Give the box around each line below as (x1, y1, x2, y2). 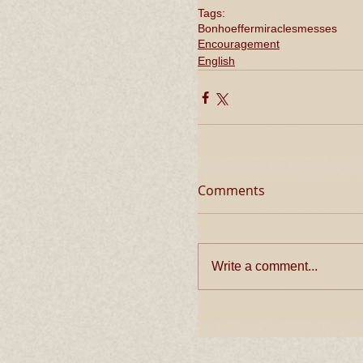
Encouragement (198, 37, 280, 50)
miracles (254, 22, 297, 35)
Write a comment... (211, 259, 318, 273)
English (198, 54, 235, 67)
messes (297, 22, 337, 35)
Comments (198, 181, 265, 199)
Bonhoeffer (198, 22, 254, 35)
